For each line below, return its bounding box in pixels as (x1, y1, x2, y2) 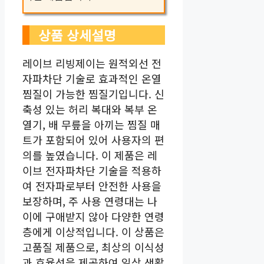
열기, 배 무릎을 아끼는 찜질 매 (22, 116, 160, 132)
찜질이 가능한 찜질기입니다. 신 (22, 85, 164, 101)
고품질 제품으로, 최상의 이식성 (22, 239, 164, 255)
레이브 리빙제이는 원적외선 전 (22, 55, 161, 71)
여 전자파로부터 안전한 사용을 (22, 177, 161, 193)
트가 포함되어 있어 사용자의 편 (22, 131, 164, 147)
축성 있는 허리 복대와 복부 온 (22, 101, 157, 117)
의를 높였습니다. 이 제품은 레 (22, 147, 157, 163)
